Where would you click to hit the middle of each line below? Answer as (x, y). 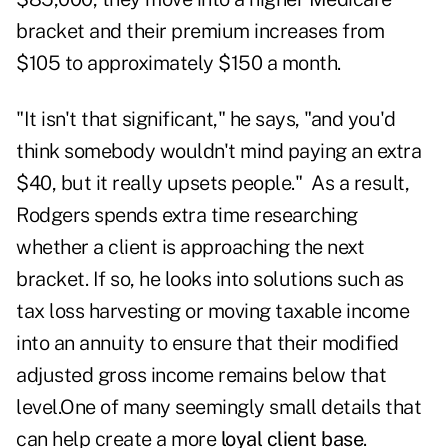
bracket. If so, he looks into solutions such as (210, 279)
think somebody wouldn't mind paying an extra (218, 151)
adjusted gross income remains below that (201, 375)
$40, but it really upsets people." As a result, (212, 183)
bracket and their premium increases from (200, 31)
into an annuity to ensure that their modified (207, 343)
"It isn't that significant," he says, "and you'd (205, 119)
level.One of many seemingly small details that (218, 407)
